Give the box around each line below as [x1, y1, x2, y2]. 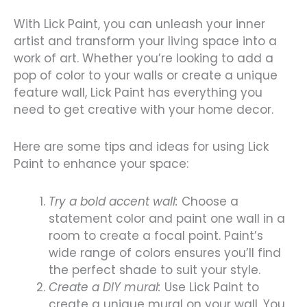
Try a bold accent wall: [49, 193, 178, 210]
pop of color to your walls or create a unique [14, 66, 278, 84]
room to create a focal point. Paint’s [49, 228, 263, 245]
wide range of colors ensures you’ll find [49, 245, 281, 262]
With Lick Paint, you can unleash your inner [14, 15, 265, 32]
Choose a [178, 193, 238, 210]
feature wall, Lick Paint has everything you [14, 84, 262, 101]
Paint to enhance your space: [14, 156, 188, 173]
